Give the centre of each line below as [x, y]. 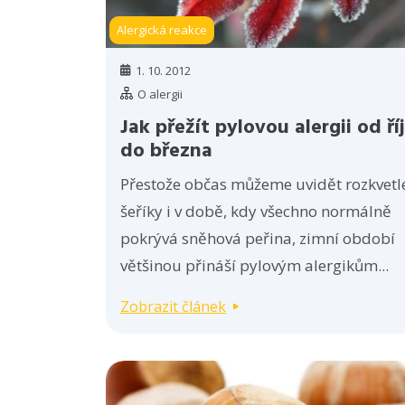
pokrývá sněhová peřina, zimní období [258, 238]
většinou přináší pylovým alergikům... [254, 265]
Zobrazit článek [173, 306]
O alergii [160, 94]
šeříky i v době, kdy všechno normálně [256, 211]
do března [166, 151]
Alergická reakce [162, 29]
